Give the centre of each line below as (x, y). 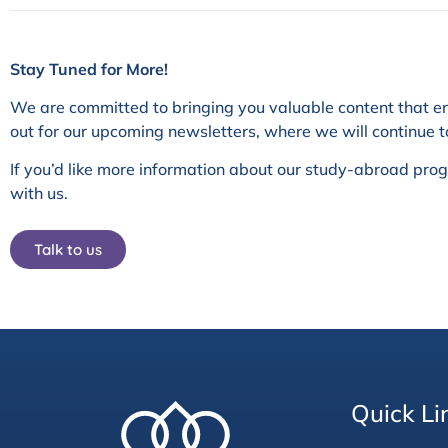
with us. (39, 193)
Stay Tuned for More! (89, 68)
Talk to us (68, 249)
